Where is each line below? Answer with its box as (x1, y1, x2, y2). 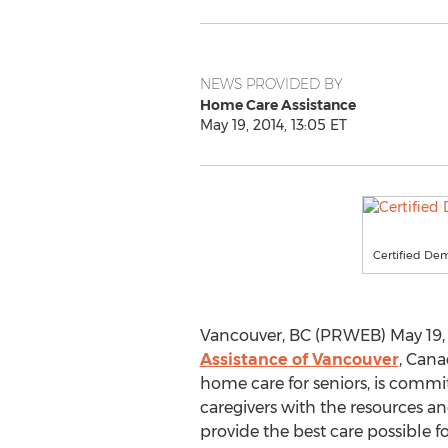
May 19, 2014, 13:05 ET (199, 116, 347, 134)
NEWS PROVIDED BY (199, 75, 343, 93)
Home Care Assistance (199, 96, 356, 114)
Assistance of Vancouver (199, 350, 399, 369)
